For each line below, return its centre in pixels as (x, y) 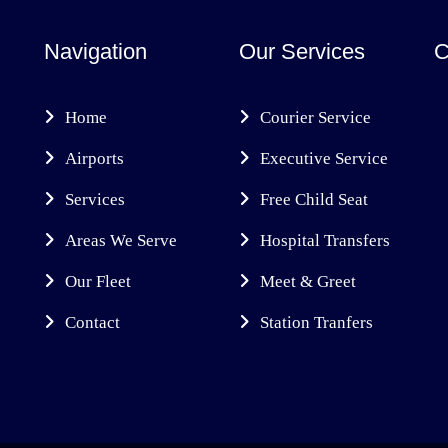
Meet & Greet (308, 281)
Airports (94, 158)
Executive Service (324, 158)
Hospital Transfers (325, 240)
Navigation (95, 51)
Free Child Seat (314, 199)
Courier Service (315, 117)
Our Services (302, 51)
